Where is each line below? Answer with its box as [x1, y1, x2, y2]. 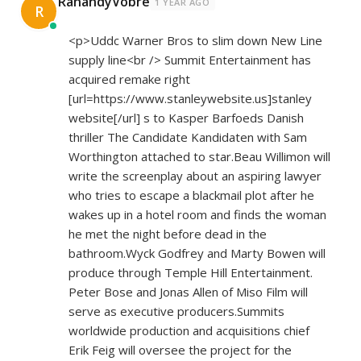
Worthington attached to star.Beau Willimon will [68, 148, 330, 165]
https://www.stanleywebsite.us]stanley [93, 90, 312, 107]
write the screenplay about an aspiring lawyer [68, 168, 322, 185]
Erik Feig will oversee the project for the [68, 342, 292, 359]
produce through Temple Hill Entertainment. [68, 264, 313, 281]
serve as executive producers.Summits [68, 303, 284, 320]
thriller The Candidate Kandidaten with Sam [68, 129, 307, 146]
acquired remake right [68, 71, 190, 88]
